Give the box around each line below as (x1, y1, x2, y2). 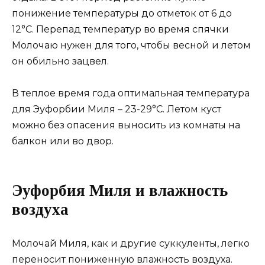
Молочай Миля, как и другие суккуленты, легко (12, 237, 250, 249)
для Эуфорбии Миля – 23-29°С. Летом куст (12, 104, 221, 115)
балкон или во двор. (12, 135, 114, 147)
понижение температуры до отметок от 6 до (12, 7, 232, 19)
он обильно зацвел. (12, 55, 109, 67)
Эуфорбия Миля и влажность (12, 182, 228, 200)
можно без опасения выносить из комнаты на (12, 119, 240, 131)
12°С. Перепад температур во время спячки (12, 23, 229, 35)
